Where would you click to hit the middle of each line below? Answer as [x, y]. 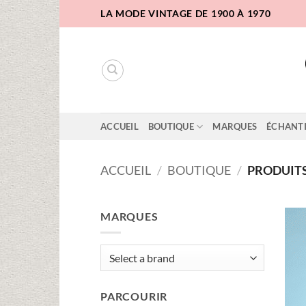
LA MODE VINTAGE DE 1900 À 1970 [186, 13]
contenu [78, 42]
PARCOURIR [134, 296]
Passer [74, 8]
